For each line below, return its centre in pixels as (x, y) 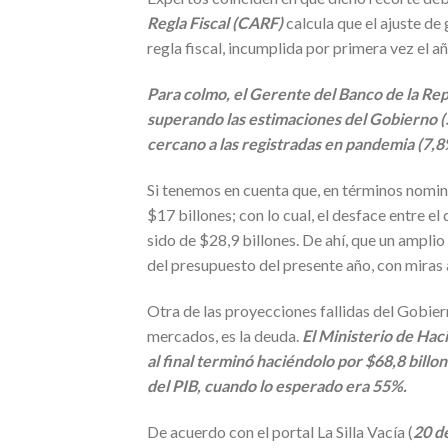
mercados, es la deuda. (224, 335)
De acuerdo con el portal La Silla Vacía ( (280, 431)
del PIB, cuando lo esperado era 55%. (277, 385)
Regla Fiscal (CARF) (215, 23)
